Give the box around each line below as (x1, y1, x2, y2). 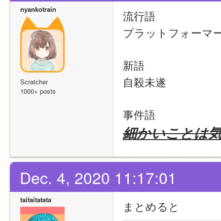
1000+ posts (20, 86, 56, 96)
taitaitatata (20, 195, 51, 204)
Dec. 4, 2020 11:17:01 (20, 166, 177, 188)
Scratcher (20, 77, 48, 86)
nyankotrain (20, 4, 56, 14)
